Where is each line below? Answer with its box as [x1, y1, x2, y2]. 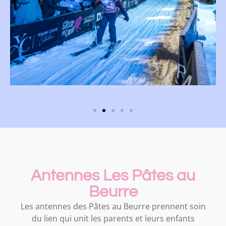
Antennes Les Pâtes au [31, 167, 195, 184]
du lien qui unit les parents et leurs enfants [31, 212, 195, 224]
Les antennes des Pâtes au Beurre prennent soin [20, 200, 206, 212]
